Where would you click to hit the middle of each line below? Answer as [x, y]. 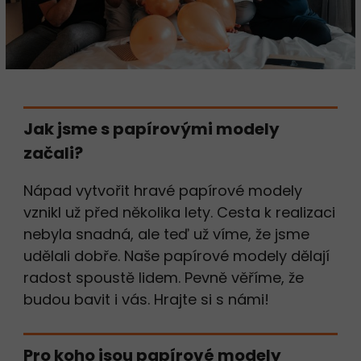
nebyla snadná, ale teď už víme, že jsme [166, 234]
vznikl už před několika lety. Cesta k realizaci [179, 212]
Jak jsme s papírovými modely [151, 129]
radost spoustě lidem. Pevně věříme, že [164, 277]
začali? [53, 153]
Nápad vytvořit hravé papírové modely [163, 190]
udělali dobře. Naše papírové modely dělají [176, 255]
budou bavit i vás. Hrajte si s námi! [146, 299]
